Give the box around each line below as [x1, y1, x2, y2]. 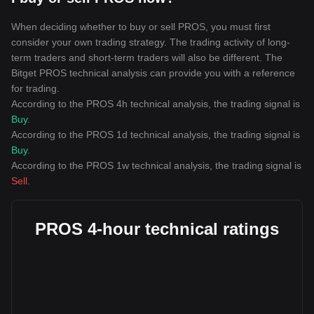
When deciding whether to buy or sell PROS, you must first [11, 21, 271, 32]
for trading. [11, 83, 60, 94]
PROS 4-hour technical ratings [35, 219, 279, 238]
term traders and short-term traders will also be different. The [11, 52, 282, 63]
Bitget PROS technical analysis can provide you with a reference [11, 67, 295, 78]
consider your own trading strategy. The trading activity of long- [11, 36, 290, 48]
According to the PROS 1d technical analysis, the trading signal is [11, 129, 300, 140]
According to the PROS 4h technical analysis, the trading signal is [11, 98, 300, 109]
